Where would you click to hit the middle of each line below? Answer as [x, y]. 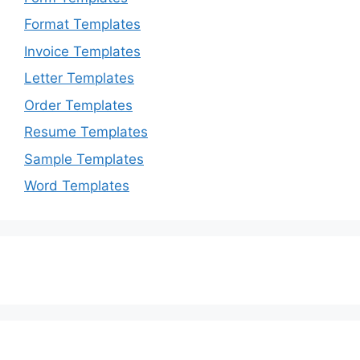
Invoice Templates [82, 51]
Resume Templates [86, 132]
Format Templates [82, 25]
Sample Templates [84, 159]
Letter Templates [79, 78]
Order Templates [78, 105]
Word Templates [77, 186]
